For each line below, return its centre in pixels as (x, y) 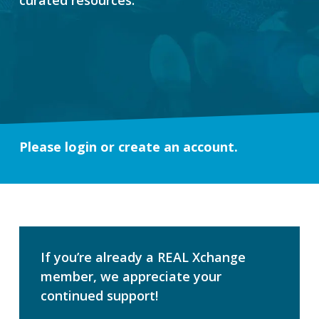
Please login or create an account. (128, 146)
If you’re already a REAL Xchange (143, 257)
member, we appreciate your (131, 276)
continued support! (99, 295)
